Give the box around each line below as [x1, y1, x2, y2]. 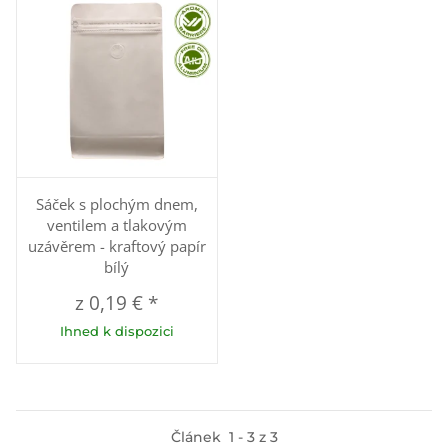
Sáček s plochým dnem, [35, 194, 198, 215]
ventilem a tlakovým [46, 215, 187, 236]
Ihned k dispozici [59, 323, 174, 340]
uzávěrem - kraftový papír [27, 236, 206, 257]
